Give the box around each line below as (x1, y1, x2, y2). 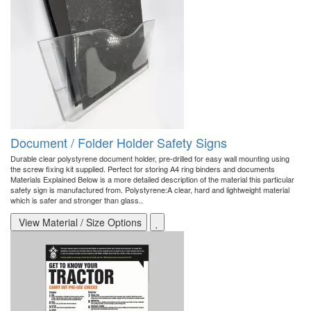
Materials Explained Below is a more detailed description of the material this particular (10, 174, 294, 185)
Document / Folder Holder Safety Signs (10, 133, 227, 152)
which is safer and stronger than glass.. (10, 194, 143, 206)
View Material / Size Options (16, 215, 142, 230)
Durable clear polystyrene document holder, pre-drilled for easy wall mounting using (10, 153, 289, 165)
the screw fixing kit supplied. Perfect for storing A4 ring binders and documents (10, 163, 275, 175)
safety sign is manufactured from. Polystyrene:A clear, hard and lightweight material (10, 184, 289, 196)
